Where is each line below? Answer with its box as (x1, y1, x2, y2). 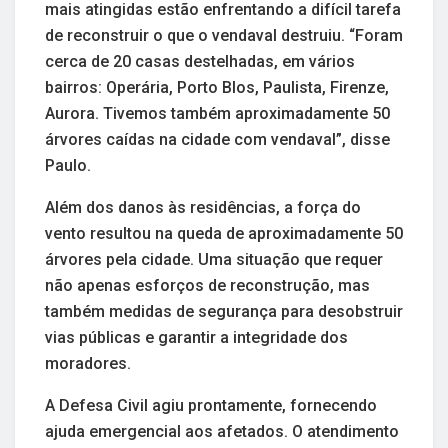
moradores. (45, 354, 131, 374)
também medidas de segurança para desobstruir (45, 302, 403, 322)
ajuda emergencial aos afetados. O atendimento (45, 422, 399, 442)
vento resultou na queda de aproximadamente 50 (45, 224, 403, 244)
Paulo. (45, 156, 91, 176)
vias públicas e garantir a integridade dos (45, 328, 348, 348)
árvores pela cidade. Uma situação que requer (45, 250, 383, 270)
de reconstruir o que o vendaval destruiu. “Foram (45, 26, 403, 46)
